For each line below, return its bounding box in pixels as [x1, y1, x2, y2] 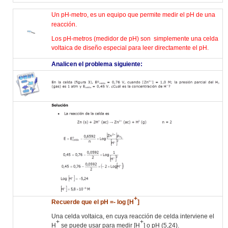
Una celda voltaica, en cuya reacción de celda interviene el [51, 212, 214, 220]
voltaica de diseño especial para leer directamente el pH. [51, 44, 209, 51]
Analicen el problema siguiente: [51, 60, 142, 68]
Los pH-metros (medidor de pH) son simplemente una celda [51, 35, 218, 42]
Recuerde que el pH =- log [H [51, 198, 134, 206]
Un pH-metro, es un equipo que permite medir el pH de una [51, 11, 215, 18]
